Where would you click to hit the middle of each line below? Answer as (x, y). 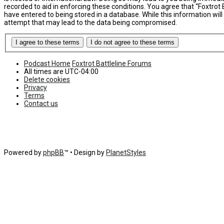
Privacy (35, 88)
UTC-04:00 (82, 72)
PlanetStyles (126, 153)
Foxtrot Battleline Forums (112, 64)
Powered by (23, 153)
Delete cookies (47, 80)
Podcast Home (47, 64)
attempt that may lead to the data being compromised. (90, 22)
